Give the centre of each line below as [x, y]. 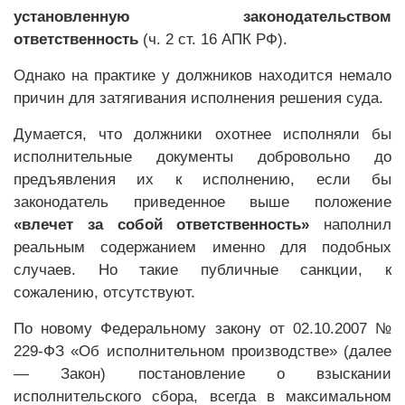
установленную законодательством [202, 17]
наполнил [350, 225]
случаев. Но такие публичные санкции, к [202, 270]
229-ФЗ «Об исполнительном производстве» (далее [202, 351]
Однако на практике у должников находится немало [202, 75]
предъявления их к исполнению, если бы [202, 179]
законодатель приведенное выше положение [202, 202]
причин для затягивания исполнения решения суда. [198, 98]
